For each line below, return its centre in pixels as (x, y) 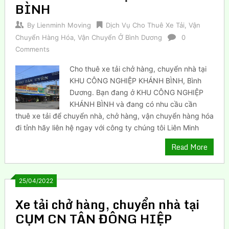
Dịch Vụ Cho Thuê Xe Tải (145, 25)
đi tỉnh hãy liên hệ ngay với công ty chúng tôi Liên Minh (107, 127)
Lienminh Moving (64, 25)
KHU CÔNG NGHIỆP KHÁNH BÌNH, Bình (136, 80)
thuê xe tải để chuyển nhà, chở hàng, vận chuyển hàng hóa (114, 116)
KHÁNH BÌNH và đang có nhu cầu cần (133, 104)
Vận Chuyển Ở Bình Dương (120, 37)
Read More (190, 147)
